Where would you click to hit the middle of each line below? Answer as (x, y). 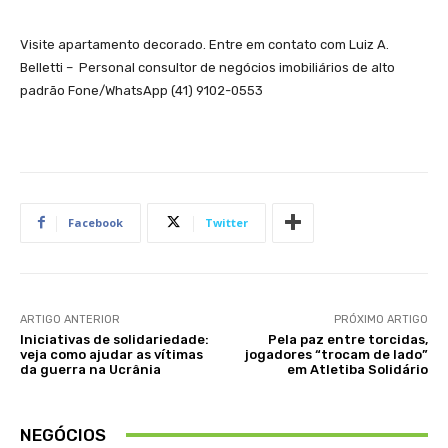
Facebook (95, 222)
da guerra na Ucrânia (90, 369)
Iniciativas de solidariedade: (114, 339)
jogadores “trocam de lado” (336, 354)
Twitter (226, 222)
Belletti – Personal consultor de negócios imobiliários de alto (207, 67)
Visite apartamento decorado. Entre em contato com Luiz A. (204, 44)
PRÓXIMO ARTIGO (380, 319)
